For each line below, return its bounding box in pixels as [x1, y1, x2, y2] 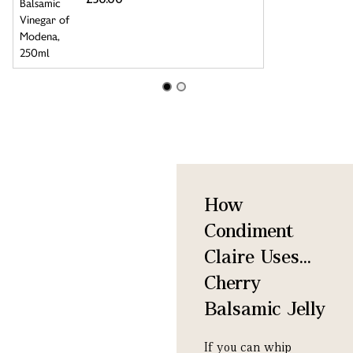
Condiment [204, 218, 294, 243]
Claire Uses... [204, 244, 311, 269]
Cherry [204, 270, 261, 295]
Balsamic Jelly [204, 296, 325, 321]
